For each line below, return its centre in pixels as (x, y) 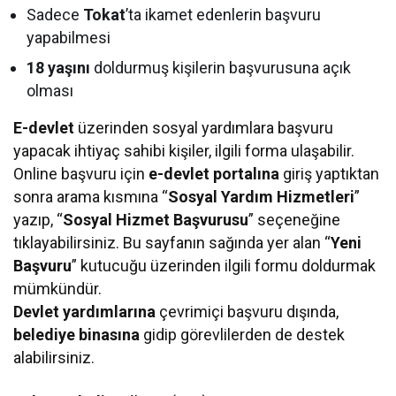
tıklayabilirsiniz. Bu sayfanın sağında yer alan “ (172, 242)
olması (50, 90)
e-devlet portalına (214, 173)
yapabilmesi (69, 37)
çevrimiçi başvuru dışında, (247, 311)
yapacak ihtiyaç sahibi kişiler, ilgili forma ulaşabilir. (184, 150)
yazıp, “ (38, 219)
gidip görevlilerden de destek (243, 334)
